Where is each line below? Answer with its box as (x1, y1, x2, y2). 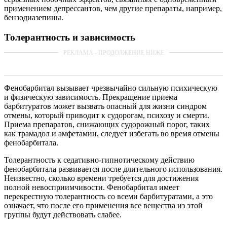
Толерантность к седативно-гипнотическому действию (4, 156, 195, 165)
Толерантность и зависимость (4, 31, 135, 43)
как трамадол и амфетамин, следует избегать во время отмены (4, 129, 219, 138)
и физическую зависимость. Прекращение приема (4, 93, 177, 102)
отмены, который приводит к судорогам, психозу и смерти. (4, 111, 209, 120)
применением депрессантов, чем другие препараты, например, (4, 4, 222, 13)
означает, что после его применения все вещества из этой (4, 201, 203, 210)
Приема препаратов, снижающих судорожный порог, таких (4, 120, 210, 129)
